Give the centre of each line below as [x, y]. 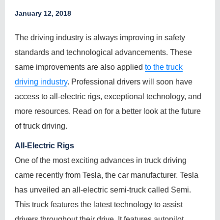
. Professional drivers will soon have [130, 82]
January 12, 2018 [43, 13]
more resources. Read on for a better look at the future [108, 111]
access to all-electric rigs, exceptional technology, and [108, 96]
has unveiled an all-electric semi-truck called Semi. [103, 190]
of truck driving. [41, 126]
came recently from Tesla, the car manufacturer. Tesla [107, 175]
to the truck [164, 67]
